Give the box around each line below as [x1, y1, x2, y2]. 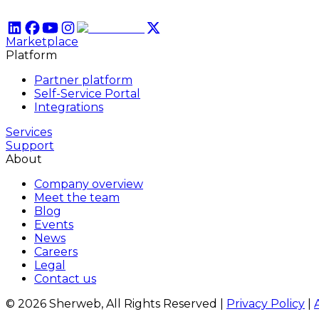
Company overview [34, 177, 143, 191]
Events [34, 217, 73, 231]
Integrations [34, 100, 103, 114]
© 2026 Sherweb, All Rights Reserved [6, 296, 217, 310]
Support [6, 138, 54, 152]
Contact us [34, 271, 96, 286]
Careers [34, 244, 78, 258]
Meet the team [34, 190, 120, 204]
